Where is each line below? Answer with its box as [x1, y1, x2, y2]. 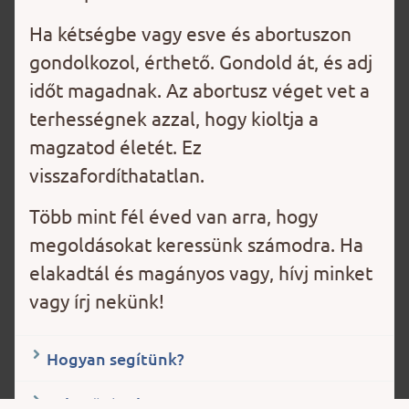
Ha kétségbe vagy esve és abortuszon [29, 20, 351, 45]
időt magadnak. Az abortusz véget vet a [29, 77, 370, 101]
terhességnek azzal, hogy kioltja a [29, 105, 319, 130]
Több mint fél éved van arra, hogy [29, 204, 318, 228]
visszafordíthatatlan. [29, 162, 204, 186]
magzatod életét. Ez [29, 133, 202, 158]
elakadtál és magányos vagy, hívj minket [29, 260, 372, 285]
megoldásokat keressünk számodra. [29, 232, 335, 257]
